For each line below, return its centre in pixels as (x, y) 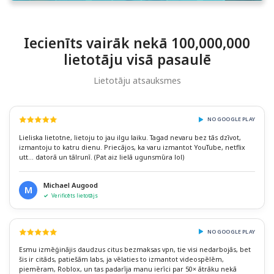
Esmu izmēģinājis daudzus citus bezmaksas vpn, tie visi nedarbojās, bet (135, 250)
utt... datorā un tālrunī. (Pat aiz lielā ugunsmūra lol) (102, 157)
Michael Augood (71, 185)
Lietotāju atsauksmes (137, 81)
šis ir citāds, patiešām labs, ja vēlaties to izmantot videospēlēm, (121, 260)
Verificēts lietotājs (75, 195)
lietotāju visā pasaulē (137, 60)
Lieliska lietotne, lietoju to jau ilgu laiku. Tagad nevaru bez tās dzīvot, (130, 137)
